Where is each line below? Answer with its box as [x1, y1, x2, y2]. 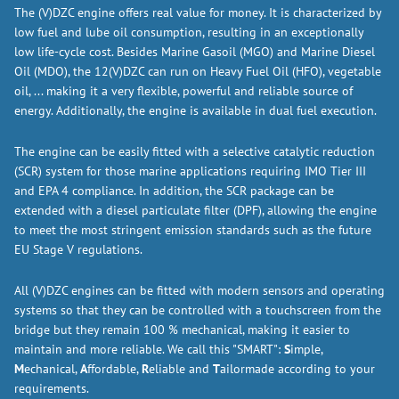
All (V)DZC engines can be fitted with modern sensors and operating [14, 282, 385, 298]
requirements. [14, 380, 89, 396]
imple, [290, 341, 322, 357]
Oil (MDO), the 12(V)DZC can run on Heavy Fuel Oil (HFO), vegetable [14, 63, 381, 79]
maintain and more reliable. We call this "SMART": [14, 341, 284, 357]
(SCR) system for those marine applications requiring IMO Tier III [14, 163, 366, 179]
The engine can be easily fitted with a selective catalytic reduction [14, 143, 375, 159]
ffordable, [87, 361, 142, 377]
